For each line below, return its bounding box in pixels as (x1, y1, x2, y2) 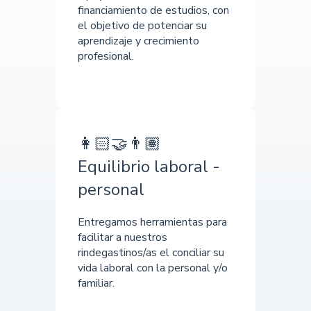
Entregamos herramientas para (78, 215, 227, 230)
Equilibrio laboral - (78, 155, 220, 178)
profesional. (78, 49, 134, 65)
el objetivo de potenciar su (78, 18, 207, 34)
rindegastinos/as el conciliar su (78, 245, 224, 261)
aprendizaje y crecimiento (78, 33, 199, 49)
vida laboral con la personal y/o (78, 260, 230, 276)
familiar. (78, 276, 115, 292)
